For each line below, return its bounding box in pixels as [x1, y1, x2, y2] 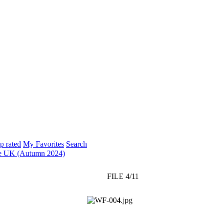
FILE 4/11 [107, 172, 139, 180]
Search [66, 139, 87, 148]
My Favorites [23, 139, 64, 148]
